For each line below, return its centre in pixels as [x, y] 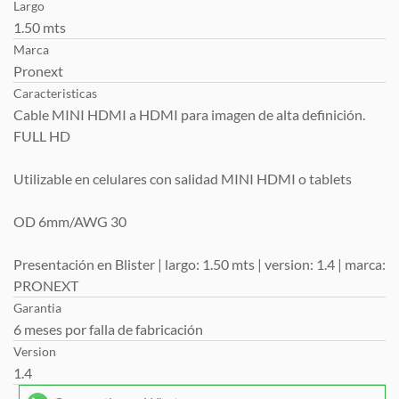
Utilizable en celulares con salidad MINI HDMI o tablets [183, 179]
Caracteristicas [55, 93]
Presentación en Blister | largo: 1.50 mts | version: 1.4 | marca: [199, 264]
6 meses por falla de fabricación [108, 329]
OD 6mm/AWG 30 [70, 221]
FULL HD [42, 136]
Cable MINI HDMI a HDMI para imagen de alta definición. [189, 114]
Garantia [37, 308]
